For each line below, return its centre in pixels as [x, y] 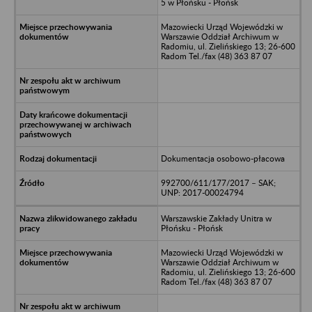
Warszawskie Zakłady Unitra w [216, 218]
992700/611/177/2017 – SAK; [218, 182]
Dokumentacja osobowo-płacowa [223, 158]
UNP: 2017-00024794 [202, 192]
